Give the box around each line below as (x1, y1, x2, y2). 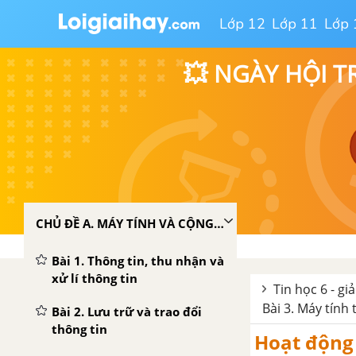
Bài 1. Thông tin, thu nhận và (52, 253, 224, 269)
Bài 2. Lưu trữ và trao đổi (52, 304, 202, 319)
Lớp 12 (219, 14, 265, 33)
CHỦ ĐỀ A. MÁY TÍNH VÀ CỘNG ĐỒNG (214, 215, 224, 231)
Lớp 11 (272, 14, 318, 33)
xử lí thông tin (52, 270, 137, 286)
